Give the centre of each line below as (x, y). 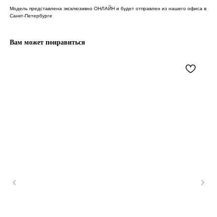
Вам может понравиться (47, 42)
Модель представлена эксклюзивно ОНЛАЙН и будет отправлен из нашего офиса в (108, 8)
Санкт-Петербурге (31, 15)
